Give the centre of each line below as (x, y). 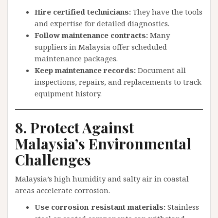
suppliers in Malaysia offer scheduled (101, 47)
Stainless (182, 207)
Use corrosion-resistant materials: (100, 207)
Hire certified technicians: (83, 12)
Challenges (53, 160)
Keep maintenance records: (85, 70)
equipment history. (68, 93)
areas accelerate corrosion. (63, 190)
